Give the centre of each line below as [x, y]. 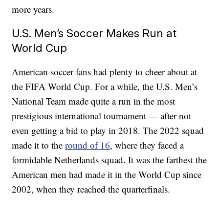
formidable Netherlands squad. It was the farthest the [109, 160]
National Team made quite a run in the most [94, 101]
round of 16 [88, 145]
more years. [33, 9]
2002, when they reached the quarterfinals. [91, 189]
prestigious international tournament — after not [102, 116]
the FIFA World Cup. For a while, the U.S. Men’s [105, 87]
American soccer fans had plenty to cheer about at [105, 72]
